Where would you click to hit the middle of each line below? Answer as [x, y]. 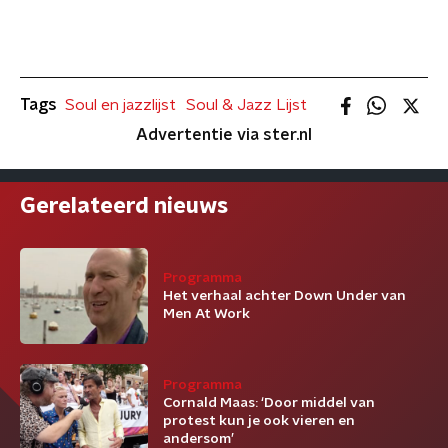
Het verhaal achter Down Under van [284, 296]
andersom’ [198, 439]
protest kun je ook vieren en [259, 421]
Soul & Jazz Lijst [246, 105]
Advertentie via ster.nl [224, 135]
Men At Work [206, 314]
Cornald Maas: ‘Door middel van [269, 403]
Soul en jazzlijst [120, 105]
